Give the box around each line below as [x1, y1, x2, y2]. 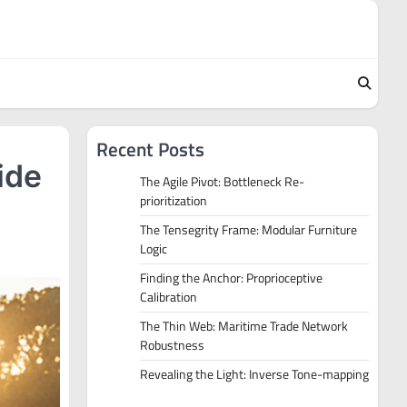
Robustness [140, 335, 204, 355]
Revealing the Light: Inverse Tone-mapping [140, 364, 369, 384]
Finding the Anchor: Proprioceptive [140, 268, 323, 288]
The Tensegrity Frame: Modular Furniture [140, 220, 357, 240]
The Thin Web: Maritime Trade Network [140, 316, 348, 336]
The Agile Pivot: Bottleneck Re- [140, 172, 304, 192]
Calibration [140, 287, 197, 307]
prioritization [140, 191, 207, 211]
